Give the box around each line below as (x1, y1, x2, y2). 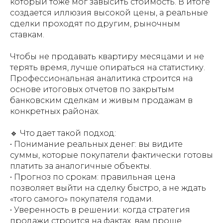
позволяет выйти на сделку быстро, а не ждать (10, 183, 206, 193)
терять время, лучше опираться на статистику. (10, 63, 205, 72)
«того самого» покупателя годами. (10, 194, 153, 204)
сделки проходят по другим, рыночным (10, 19, 180, 28)
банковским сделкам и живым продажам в (10, 96, 193, 105)
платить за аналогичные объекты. (10, 161, 151, 171)
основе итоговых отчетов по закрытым (10, 85, 174, 94)
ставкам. (10, 30, 44, 39)
